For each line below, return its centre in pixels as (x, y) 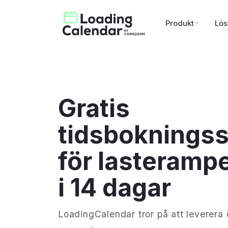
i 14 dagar (115, 188)
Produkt (180, 23)
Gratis (94, 108)
